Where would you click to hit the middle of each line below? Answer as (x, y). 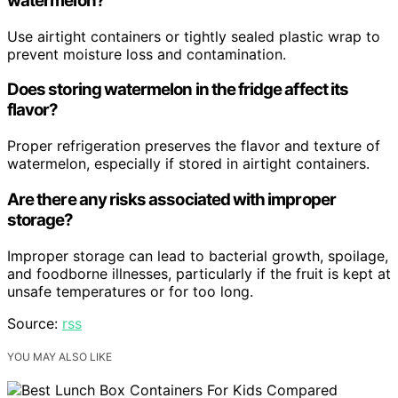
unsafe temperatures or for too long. (130, 291)
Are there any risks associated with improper (171, 199)
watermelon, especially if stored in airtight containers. (188, 164)
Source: (35, 323)
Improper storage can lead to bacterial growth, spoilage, (198, 255)
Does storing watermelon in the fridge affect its (178, 90)
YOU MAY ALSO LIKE (60, 356)
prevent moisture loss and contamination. (147, 54)
